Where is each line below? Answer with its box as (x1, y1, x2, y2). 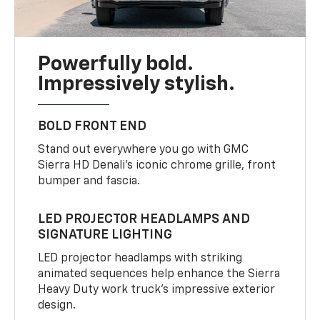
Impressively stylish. (38, 74, 236, 95)
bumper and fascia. (38, 176, 141, 188)
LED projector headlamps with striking (38, 253, 243, 265)
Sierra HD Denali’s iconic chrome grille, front (38, 160, 276, 172)
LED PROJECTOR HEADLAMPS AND (38, 213, 251, 226)
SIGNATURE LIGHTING (38, 229, 173, 242)
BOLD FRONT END (38, 120, 147, 134)
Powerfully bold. (38, 54, 194, 75)
